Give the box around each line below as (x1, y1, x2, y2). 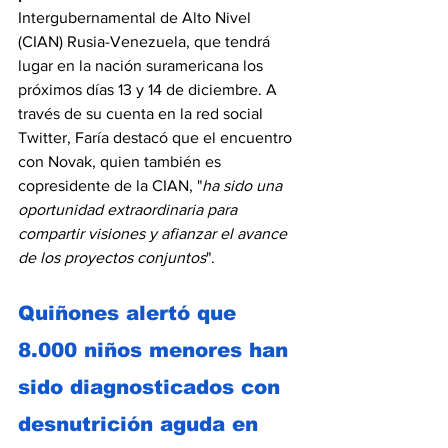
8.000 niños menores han (18, 338, 295, 361)
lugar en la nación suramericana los (18, 56, 267, 74)
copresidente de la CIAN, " (18, 176, 202, 194)
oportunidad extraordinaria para (18, 200, 241, 218)
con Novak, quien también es (18, 152, 225, 170)
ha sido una (202, 176, 286, 194)
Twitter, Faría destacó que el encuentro (18, 128, 296, 146)
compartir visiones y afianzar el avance (18, 224, 291, 242)
